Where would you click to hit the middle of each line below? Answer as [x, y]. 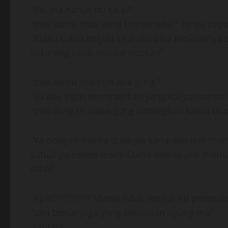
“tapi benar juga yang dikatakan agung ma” [122, 212]
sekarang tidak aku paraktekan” [97, 52]
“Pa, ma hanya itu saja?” [81, 10]
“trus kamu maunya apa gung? [95, 82]
